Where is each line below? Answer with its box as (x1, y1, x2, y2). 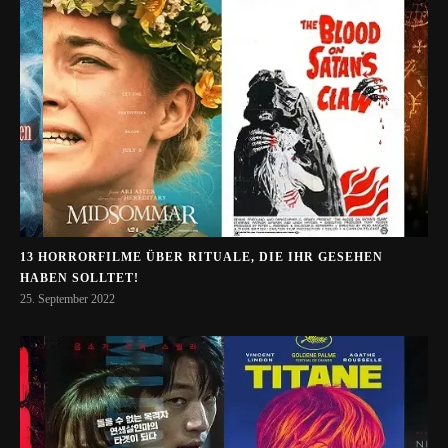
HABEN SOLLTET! (20, 271, 139, 286)
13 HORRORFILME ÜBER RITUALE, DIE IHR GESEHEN (20, 250, 383, 265)
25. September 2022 (20, 292, 115, 307)
